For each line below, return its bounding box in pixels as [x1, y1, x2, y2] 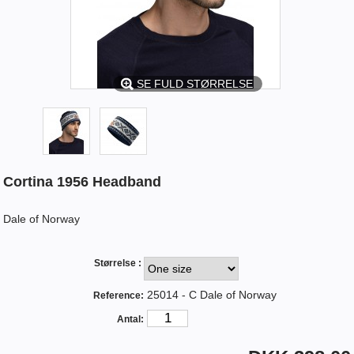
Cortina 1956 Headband [3, 173, 162, 190]
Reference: [93, 289, 145, 301]
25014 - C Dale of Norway [147, 288, 277, 301]
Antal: [117, 313, 145, 325]
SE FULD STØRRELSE [137, 77, 253, 90]
